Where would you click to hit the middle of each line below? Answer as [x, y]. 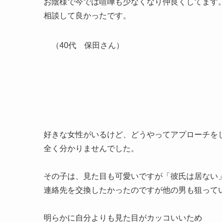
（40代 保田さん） [84, 46]
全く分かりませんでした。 [91, 149]
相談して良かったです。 [107, 16]
